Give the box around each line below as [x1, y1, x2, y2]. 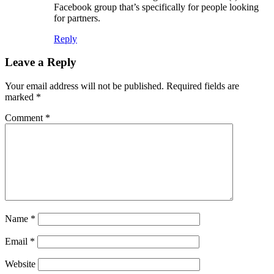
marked [5, 92, 36, 103]
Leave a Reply [5, 56, 76, 69]
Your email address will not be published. [5, 81, 164, 92]
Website [5, 259, 35, 270]
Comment [5, 113, 45, 124]
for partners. [54, 12, 100, 23]
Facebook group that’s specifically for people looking [54, 1, 259, 12]
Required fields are [166, 81, 239, 92]
